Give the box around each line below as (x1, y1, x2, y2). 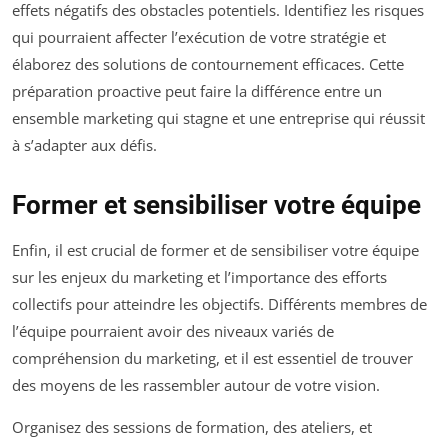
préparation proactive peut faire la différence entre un (12, 80, 382, 101)
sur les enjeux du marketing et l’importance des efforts (12, 266, 387, 287)
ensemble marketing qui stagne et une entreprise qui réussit (12, 107, 425, 128)
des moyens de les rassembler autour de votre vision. (12, 374, 380, 395)
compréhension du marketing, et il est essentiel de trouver (12, 347, 413, 368)
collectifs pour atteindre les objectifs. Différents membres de (12, 293, 427, 314)
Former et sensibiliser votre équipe (12, 189, 421, 220)
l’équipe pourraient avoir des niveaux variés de (12, 320, 334, 341)
